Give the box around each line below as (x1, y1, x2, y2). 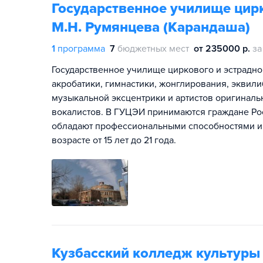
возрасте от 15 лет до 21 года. (52, 134, 176, 146)
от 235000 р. (194, 43, 250, 55)
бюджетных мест (117, 43, 189, 55)
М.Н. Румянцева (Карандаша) (52, 19, 250, 36)
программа (58, 43, 105, 55)
